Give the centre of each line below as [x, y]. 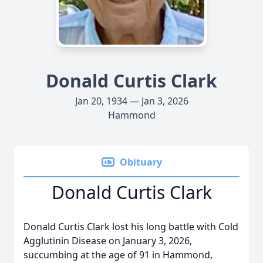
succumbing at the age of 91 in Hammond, [118, 255]
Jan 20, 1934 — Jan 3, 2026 [131, 101]
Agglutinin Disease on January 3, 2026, [108, 241]
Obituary [141, 162]
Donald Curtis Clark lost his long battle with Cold [131, 227]
